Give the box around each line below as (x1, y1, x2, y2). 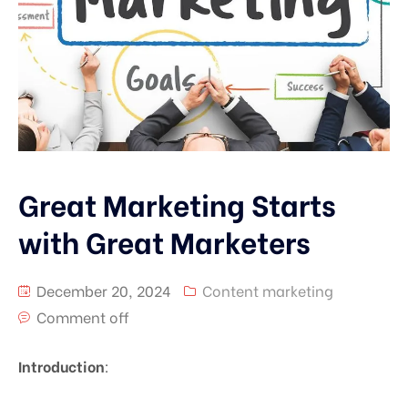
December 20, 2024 (33, 279, 171, 301)
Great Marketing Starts (18, 181, 336, 224)
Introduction (18, 354, 105, 376)
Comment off (36, 305, 129, 327)
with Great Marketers (18, 219, 311, 261)
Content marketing (202, 279, 333, 301)
